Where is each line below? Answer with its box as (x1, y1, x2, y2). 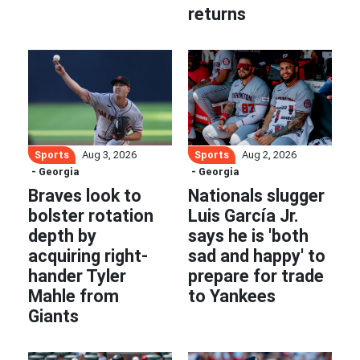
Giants (28, 305, 79, 328)
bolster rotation (28, 205, 153, 227)
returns (188, 2, 246, 25)
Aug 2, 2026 (242, 148, 297, 162)
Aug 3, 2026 (82, 148, 137, 162)
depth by (28, 225, 96, 247)
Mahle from (28, 285, 119, 308)
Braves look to (28, 185, 141, 207)
